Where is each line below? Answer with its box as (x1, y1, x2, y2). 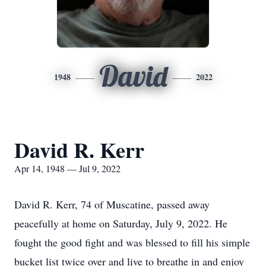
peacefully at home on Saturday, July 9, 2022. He (14, 216, 227, 230)
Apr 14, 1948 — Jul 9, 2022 (14, 162, 121, 175)
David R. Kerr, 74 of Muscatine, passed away (14, 197, 210, 211)
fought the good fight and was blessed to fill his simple (14, 235, 250, 249)
